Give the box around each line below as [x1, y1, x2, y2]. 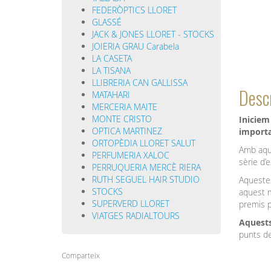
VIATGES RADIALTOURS [92, 210, 180, 222]
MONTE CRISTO [92, 113, 152, 125]
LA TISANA [92, 65, 131, 77]
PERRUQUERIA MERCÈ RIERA [92, 162, 201, 174]
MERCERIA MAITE [92, 101, 157, 113]
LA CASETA [92, 53, 132, 65]
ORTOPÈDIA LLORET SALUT [92, 137, 195, 149]
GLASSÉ [92, 16, 122, 28]
